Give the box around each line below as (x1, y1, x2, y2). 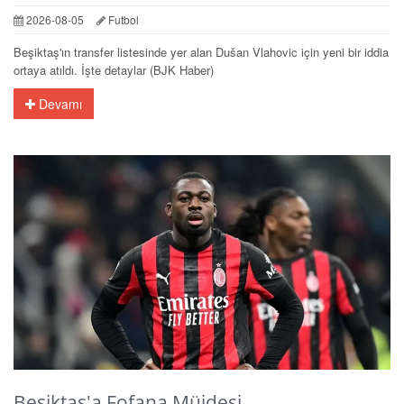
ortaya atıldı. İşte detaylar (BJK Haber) (14, 61, 214, 79)
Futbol (106, 12, 139, 28)
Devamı (35, 95, 82, 114)
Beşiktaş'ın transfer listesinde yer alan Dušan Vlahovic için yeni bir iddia (14, 43, 389, 61)
